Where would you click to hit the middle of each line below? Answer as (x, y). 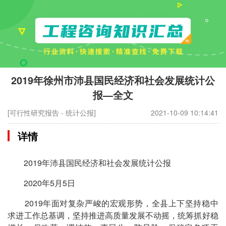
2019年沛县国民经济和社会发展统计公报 (90, 162)
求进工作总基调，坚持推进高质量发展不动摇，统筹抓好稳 (113, 215)
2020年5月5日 (42, 183)
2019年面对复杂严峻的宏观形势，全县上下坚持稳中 (113, 203)
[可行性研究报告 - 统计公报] (52, 112)
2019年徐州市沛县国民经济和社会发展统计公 (113, 80)
